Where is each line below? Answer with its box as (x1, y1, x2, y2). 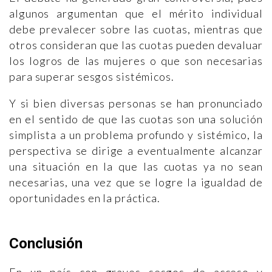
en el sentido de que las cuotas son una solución (9, 112, 263, 126)
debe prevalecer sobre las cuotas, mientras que (9, 22, 263, 36)
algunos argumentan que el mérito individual (9, 7, 263, 21)
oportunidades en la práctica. (9, 191, 161, 205)
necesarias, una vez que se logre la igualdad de (9, 175, 263, 189)
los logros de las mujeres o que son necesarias (9, 54, 263, 68)
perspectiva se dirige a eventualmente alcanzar (9, 144, 263, 158)
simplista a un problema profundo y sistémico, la (9, 128, 263, 142)
